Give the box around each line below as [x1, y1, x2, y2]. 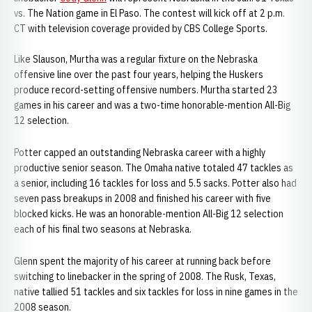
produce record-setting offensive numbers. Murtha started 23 [14, 84, 278, 96]
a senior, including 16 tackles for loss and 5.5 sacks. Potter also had [14, 177, 297, 189]
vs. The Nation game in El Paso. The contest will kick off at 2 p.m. [14, 7, 285, 19]
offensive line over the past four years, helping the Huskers [14, 68, 263, 81]
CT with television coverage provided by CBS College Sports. [14, 22, 267, 35]
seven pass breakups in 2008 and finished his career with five [14, 192, 271, 205]
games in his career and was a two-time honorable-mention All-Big [14, 99, 290, 111]
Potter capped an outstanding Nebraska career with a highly [14, 146, 265, 159]
